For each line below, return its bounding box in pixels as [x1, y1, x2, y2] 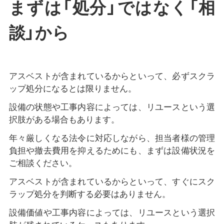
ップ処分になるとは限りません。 [8, 84, 136, 94]
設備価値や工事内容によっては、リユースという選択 [8, 208, 215, 218]
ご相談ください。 [8, 158, 77, 168]
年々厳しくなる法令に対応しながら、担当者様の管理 [8, 133, 215, 143]
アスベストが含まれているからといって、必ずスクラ [8, 71, 215, 81]
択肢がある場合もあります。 [8, 115, 119, 125]
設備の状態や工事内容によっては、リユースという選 [8, 102, 215, 112]
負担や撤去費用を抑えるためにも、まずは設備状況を [8, 146, 215, 156]
